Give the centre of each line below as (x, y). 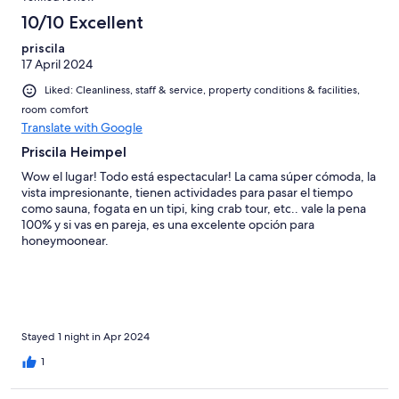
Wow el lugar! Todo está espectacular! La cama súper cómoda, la (199, 176)
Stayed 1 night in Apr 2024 (85, 336)
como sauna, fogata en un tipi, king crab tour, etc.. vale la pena (194, 208)
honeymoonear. (65, 240)
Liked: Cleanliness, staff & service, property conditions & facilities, (202, 90)
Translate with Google (82, 127)
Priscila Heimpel (74, 151)
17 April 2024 (57, 65)
